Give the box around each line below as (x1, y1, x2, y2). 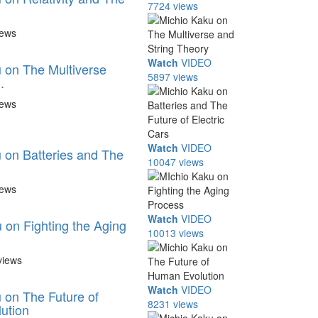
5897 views (148, 70, 199, 84)
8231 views (148, 297, 199, 311)
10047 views (148, 155, 204, 169)
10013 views (148, 226, 204, 240)
